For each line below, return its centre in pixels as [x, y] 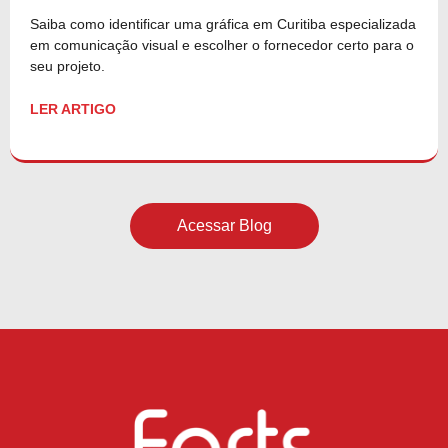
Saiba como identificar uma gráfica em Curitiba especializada [223, 23]
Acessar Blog [224, 225]
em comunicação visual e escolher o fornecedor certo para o [222, 44]
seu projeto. [67, 65]
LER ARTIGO [73, 108]
